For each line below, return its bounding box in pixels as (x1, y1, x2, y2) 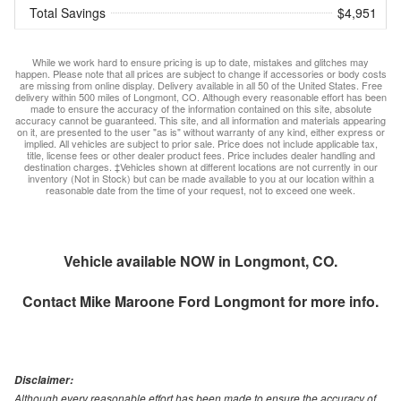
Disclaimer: (14, 372, 73, 388)
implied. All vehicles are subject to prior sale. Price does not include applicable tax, (23, 136, 378, 151)
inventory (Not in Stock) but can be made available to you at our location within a (27, 171, 374, 186)
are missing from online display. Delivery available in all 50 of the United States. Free (19, 78, 382, 93)
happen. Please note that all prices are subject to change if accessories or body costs (14, 66, 387, 81)
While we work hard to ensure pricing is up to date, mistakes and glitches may (32, 55, 369, 70)
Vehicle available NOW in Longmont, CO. (64, 251, 337, 272)
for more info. (285, 291, 379, 312)
